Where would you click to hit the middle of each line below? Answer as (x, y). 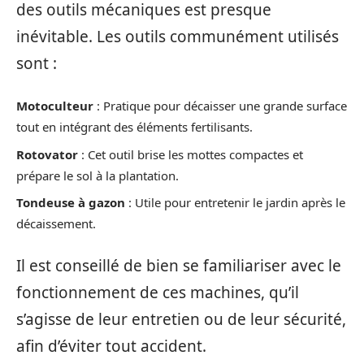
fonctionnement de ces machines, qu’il (158, 292)
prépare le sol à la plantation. (97, 175)
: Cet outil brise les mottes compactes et (191, 154)
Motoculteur (55, 106)
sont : (37, 63)
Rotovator (47, 154)
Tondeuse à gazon (71, 202)
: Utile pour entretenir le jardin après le (235, 202)
